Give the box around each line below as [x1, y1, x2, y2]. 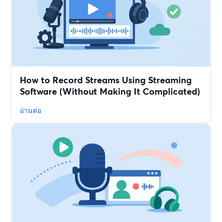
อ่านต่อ [20, 106, 41, 115]
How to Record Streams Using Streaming [20, 74, 192, 86]
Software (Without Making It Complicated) [20, 85, 200, 98]
